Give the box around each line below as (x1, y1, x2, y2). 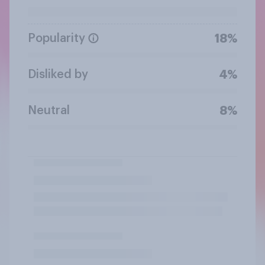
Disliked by (28, 68, 88, 80)
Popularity (28, 32, 85, 44)
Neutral (28, 104, 70, 117)
